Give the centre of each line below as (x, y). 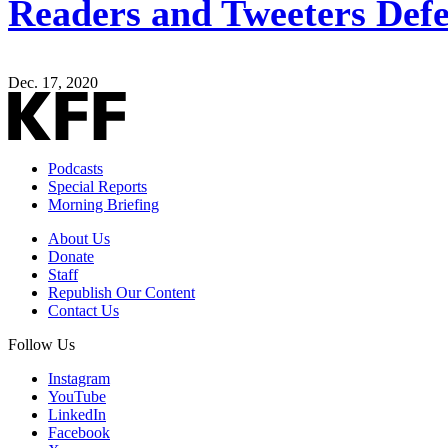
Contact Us (83, 311)
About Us (79, 239)
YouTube (77, 397)
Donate (71, 257)
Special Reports (97, 187)
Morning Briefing (103, 205)
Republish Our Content (121, 293)
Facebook (79, 433)
